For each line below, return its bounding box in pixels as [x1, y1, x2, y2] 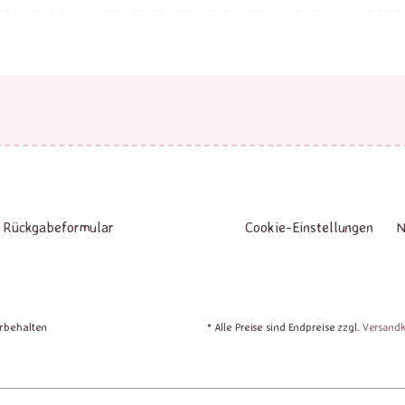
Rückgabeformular [2, 218, 114, 236]
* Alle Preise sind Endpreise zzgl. [206, 320, 363, 334]
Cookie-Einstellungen [245, 218, 373, 236]
